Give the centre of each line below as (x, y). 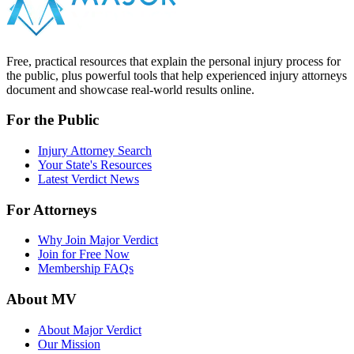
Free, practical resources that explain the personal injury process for (173, 61)
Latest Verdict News (88, 179)
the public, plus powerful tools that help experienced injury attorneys (177, 75)
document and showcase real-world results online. (130, 89)
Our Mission (69, 344)
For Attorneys (51, 209)
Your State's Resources (95, 164)
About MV (41, 299)
